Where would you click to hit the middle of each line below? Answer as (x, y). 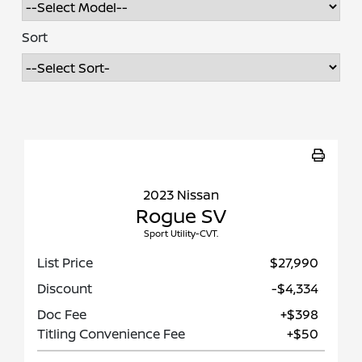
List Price (65, 263)
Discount (65, 289)
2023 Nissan (181, 195)
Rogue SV (181, 216)
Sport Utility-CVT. (181, 234)
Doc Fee (62, 315)
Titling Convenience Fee (111, 334)
